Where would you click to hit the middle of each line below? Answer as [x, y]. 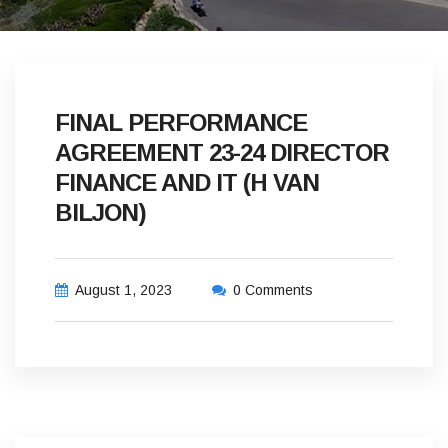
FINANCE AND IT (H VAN [187, 182]
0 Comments [273, 290]
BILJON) [100, 212]
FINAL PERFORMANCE [181, 122]
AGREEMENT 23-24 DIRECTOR [222, 152]
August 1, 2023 [123, 290]
